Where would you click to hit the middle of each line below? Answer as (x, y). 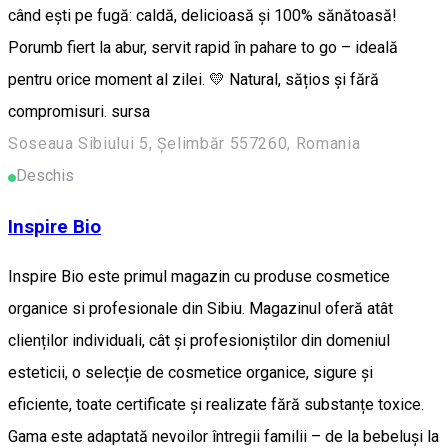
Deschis (45, 175)
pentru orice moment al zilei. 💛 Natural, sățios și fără (193, 79)
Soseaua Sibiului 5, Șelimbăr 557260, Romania (184, 143)
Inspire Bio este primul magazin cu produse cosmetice (199, 277)
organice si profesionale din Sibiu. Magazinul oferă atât (200, 309)
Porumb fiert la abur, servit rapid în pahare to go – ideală (203, 47)
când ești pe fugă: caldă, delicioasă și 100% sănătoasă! (202, 15)
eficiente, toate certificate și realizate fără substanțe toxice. (216, 405)
